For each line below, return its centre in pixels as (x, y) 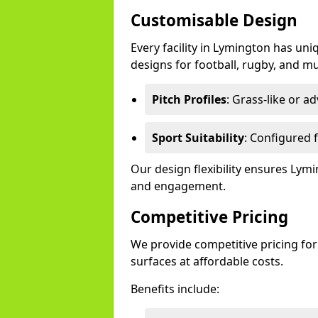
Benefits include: (175, 289)
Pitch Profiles (189, 99)
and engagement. (178, 186)
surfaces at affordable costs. (207, 261)
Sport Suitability (198, 138)
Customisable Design (214, 20)
